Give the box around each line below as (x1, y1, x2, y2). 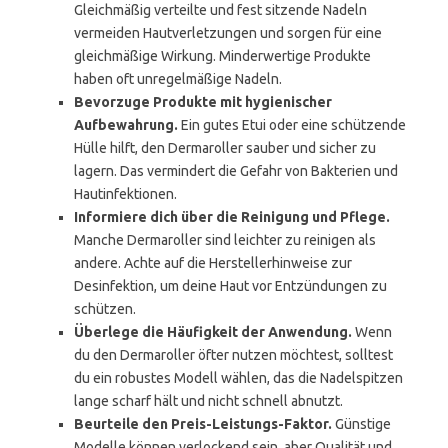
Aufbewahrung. (74, 117, 178, 133)
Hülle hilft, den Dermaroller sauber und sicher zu (74, 140, 376, 156)
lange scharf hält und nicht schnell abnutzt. (74, 393, 343, 409)
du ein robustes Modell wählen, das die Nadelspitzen (74, 370, 403, 386)
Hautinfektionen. (74, 186, 177, 202)
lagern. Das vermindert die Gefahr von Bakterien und (74, 163, 398, 179)
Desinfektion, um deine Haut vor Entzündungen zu (74, 278, 387, 294)
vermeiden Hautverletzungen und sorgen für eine (74, 25, 382, 41)
